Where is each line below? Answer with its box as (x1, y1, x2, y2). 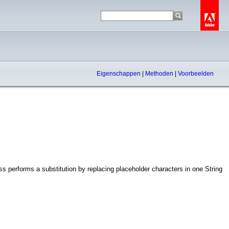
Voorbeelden (178, 70, 214, 77)
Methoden (145, 70, 175, 77)
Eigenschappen (97, 70, 142, 77)
